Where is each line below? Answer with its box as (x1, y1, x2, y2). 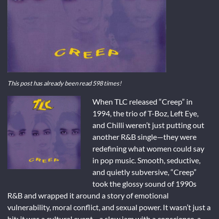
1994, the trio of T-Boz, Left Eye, (92, 108, 198, 118)
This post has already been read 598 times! (7, 79, 121, 87)
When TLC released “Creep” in (92, 96, 193, 106)
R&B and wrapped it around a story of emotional (7, 190, 169, 200)
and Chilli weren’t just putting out (92, 120, 204, 130)
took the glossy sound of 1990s (92, 178, 197, 188)
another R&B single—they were (92, 131, 197, 141)
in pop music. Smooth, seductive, (92, 155, 200, 165)
